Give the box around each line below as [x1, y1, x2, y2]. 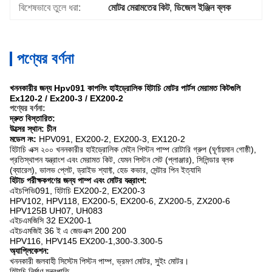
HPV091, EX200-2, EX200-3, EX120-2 [39, 134, 185, 144]
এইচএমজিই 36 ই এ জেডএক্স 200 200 [10, 226, 126, 236]
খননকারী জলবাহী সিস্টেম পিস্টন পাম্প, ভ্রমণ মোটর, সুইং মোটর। [10, 256, 189, 266]
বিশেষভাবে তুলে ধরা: [19, 2, 81, 13]
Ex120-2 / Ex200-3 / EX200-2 [10, 93, 123, 103]
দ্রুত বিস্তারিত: [10, 114, 55, 123]
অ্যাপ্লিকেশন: [10, 246, 49, 256]
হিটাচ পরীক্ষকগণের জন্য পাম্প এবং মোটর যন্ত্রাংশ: [10, 175, 147, 185]
